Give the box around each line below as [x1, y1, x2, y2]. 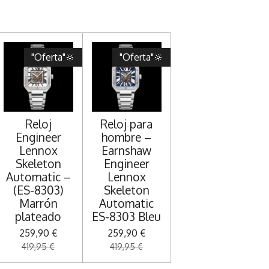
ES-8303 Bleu [92, 209, 162, 225]
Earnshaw [101, 143, 152, 159]
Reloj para [100, 116, 153, 132]
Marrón [19, 196, 58, 211]
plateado [15, 209, 62, 225]
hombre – [101, 130, 152, 145]
